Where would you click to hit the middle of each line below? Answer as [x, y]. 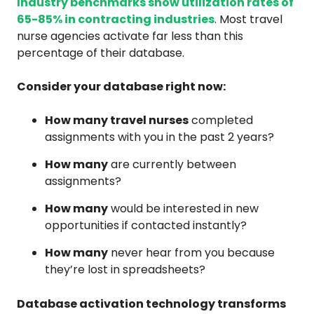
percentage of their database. [101, 53]
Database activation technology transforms [151, 303]
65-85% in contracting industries [116, 19]
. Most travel [248, 19]
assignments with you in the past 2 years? [159, 137]
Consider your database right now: [121, 86]
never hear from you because [191, 252]
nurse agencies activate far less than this [130, 36]
